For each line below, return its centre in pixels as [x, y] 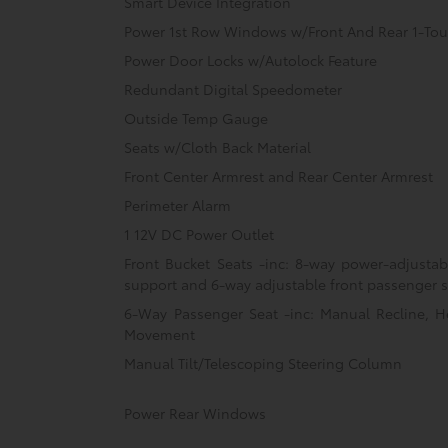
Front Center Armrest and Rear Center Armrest [279, 176]
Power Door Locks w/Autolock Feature [251, 60]
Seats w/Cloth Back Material [218, 147]
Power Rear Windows [195, 413]
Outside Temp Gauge [196, 118]
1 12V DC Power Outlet [199, 234]
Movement [160, 334]
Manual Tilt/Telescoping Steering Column [263, 363]
